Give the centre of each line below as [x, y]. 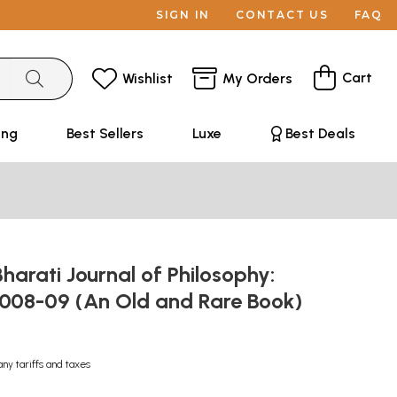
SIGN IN [183, 15]
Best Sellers [105, 133]
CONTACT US [282, 15]
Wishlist [148, 78]
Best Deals [320, 133]
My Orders [257, 78]
